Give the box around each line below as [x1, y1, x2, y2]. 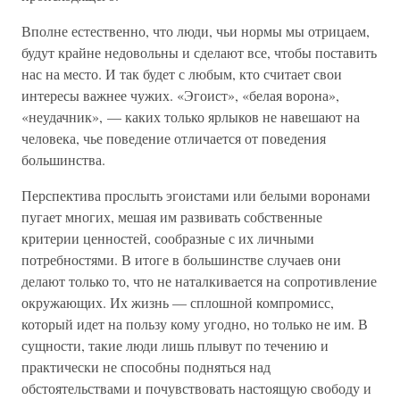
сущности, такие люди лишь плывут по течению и [21, 336, 329, 354]
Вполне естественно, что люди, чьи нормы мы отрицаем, [21, 21, 370, 40]
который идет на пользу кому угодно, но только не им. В [21, 314, 368, 333]
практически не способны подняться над [21, 357, 271, 376]
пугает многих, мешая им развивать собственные [21, 207, 322, 226]
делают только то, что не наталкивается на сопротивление [21, 271, 377, 290]
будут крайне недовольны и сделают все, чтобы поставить [21, 43, 377, 62]
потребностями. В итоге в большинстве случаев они [21, 250, 341, 269]
